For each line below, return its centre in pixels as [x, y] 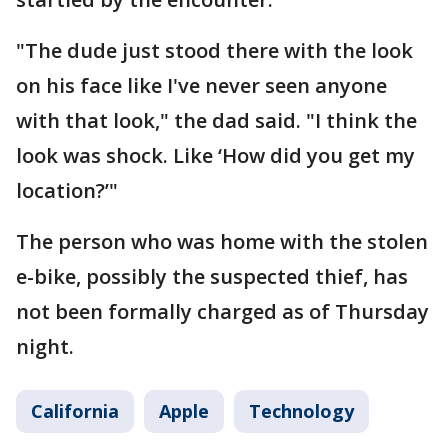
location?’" [67, 190]
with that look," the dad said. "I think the [216, 120]
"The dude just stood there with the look [214, 50]
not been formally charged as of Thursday [222, 311]
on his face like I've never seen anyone [201, 85]
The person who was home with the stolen [222, 241]
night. [45, 346]
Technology [301, 411]
